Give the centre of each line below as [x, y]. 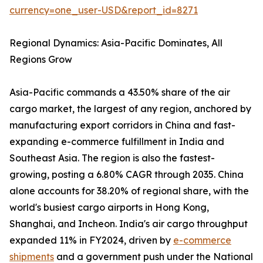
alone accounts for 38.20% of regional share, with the [129, 191]
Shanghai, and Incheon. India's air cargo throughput [129, 224]
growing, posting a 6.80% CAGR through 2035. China [127, 175]
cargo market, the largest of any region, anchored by [130, 109]
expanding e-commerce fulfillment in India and [117, 142]
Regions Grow [41, 60]
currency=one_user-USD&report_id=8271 [104, 10]
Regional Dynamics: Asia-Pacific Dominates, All [116, 43]
